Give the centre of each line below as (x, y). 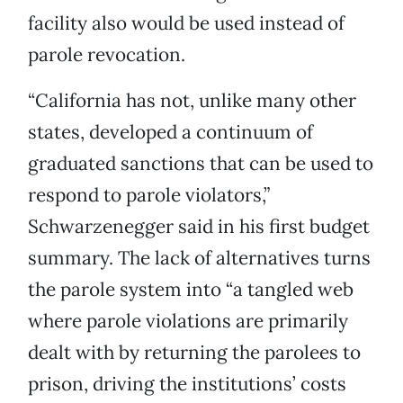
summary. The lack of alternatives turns (199, 258)
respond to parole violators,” (149, 195)
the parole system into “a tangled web (191, 290)
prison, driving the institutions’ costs (187, 384)
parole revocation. (107, 55)
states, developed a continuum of (170, 132)
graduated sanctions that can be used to (201, 164)
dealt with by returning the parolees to (194, 353)
